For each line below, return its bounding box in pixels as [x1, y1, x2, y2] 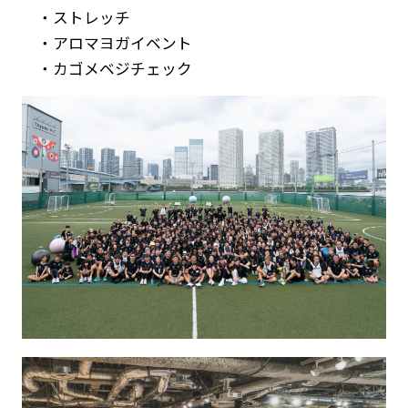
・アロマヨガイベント [21, 31, 192, 54]
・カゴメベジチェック [21, 56, 208, 79]
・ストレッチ [21, 5, 130, 28]
